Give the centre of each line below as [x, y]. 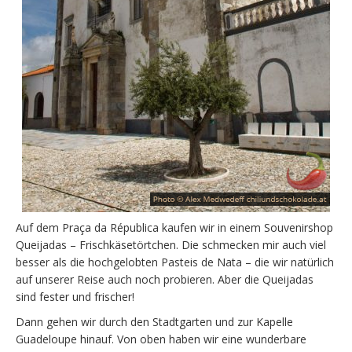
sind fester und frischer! [75, 296]
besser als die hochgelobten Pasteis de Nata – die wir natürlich [175, 262]
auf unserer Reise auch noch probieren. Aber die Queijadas [165, 279]
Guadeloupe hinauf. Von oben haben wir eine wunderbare [161, 339]
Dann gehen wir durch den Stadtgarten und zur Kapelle [154, 321]
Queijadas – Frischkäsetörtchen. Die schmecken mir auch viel [171, 244]
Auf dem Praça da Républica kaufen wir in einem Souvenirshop [174, 227]
